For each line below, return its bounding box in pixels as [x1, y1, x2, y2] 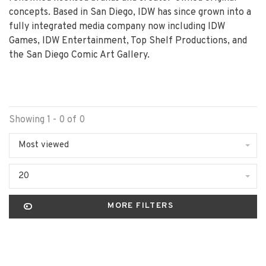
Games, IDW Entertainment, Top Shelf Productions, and [9, 34, 247, 47]
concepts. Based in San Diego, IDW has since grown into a [9, 6, 251, 18]
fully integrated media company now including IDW [9, 20, 225, 33]
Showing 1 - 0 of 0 [9, 113, 85, 126]
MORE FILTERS [107, 200, 174, 211]
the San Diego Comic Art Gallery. [9, 49, 150, 61]
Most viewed [18, 139, 69, 151]
